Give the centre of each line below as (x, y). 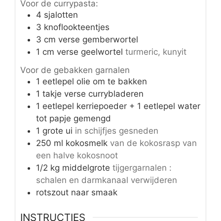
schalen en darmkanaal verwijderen (107, 180)
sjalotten (61, 15)
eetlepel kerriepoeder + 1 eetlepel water (121, 106)
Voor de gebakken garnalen (75, 70)
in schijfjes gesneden (117, 131)
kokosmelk (87, 143)
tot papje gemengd (74, 119)
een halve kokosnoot (77, 156)
